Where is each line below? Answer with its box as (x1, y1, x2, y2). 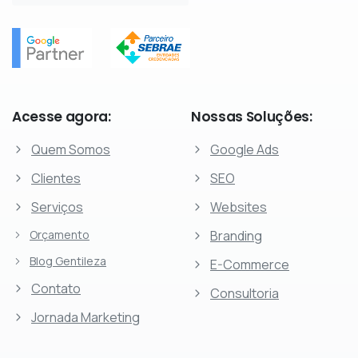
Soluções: (245, 107, 312, 127)
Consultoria (210, 284, 279, 303)
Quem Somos (31, 141, 110, 159)
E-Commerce (210, 256, 289, 274)
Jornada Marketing (31, 308, 140, 327)
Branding (210, 227, 262, 245)
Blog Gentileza (30, 253, 106, 269)
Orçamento (30, 227, 89, 243)
